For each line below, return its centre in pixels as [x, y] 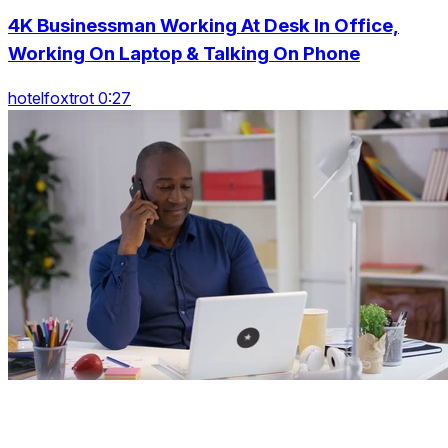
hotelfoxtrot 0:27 [69, 98]
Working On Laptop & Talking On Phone [184, 53]
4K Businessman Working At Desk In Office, [203, 25]
